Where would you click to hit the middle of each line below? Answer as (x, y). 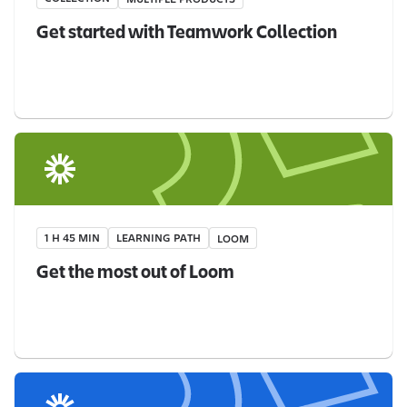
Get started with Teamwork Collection (187, 33)
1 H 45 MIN (72, 238)
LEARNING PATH (159, 238)
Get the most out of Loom (135, 273)
